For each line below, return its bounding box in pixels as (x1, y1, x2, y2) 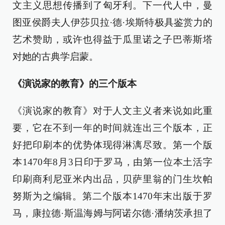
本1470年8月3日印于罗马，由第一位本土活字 (13, 157, 212, 167)
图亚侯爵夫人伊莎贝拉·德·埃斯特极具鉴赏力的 (13, 17, 212, 28)
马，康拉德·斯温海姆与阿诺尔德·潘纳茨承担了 (13, 208, 212, 218)
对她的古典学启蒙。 (13, 51, 98, 62)
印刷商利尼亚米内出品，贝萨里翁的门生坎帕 (13, 174, 212, 184)
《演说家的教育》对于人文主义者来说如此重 (13, 105, 212, 116)
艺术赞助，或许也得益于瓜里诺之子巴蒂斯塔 (13, 34, 212, 45)
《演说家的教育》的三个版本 (13, 78, 137, 89)
